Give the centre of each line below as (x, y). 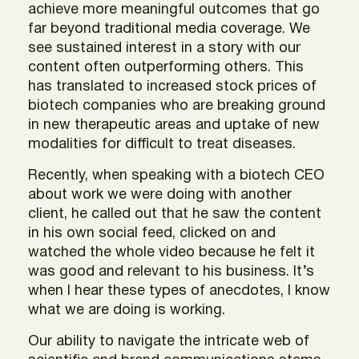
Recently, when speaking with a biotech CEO (176, 175)
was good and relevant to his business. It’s (171, 272)
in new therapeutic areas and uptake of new (174, 125)
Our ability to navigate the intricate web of (169, 341)
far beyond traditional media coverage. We (169, 29)
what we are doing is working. (127, 310)
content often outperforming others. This (166, 67)
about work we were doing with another (160, 195)
